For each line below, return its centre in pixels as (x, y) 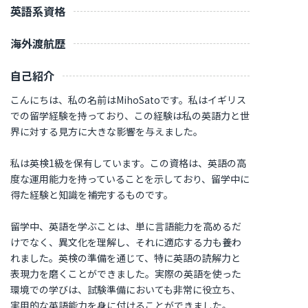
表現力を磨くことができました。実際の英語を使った (126, 273)
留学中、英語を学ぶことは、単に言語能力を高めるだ (126, 226)
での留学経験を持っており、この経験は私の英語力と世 (130, 115)
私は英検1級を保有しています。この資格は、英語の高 (128, 163)
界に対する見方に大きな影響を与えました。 (107, 131)
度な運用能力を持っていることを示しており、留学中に (130, 178)
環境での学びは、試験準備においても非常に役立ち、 (125, 289)
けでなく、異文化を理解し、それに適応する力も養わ (126, 242)
